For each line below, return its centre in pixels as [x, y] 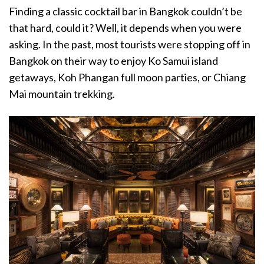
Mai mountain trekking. [63, 94]
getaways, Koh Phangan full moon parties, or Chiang [127, 77]
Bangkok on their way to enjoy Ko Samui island [113, 61]
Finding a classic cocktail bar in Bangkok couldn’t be [126, 11]
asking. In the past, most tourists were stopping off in [130, 44]
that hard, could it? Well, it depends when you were [125, 28]
